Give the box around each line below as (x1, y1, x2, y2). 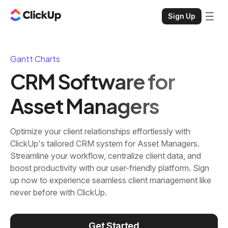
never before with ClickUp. (10, 187, 107, 197)
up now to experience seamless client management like (10, 175, 211, 185)
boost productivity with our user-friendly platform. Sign (10, 163, 209, 173)
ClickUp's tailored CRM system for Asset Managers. (10, 138, 199, 149)
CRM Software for (10, 68, 175, 94)
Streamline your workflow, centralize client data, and (10, 151, 201, 161)
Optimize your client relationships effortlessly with (10, 126, 190, 136)
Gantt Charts (10, 53, 60, 64)
